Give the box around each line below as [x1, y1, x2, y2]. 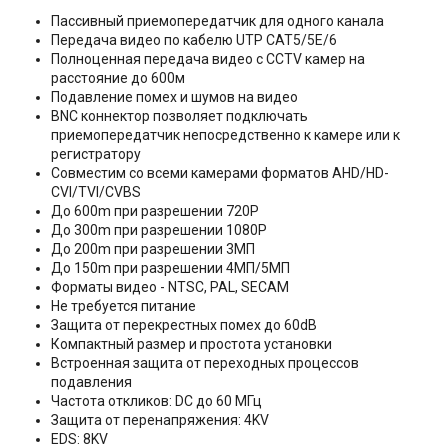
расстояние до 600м [50, 70, 185, 87]
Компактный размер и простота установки [50, 336, 332, 353]
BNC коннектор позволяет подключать [50, 108, 308, 125]
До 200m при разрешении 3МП [50, 241, 255, 258]
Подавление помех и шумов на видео [50, 89, 298, 106]
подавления [50, 374, 132, 391]
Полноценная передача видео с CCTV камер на [50, 51, 365, 68]
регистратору [50, 146, 141, 163]
